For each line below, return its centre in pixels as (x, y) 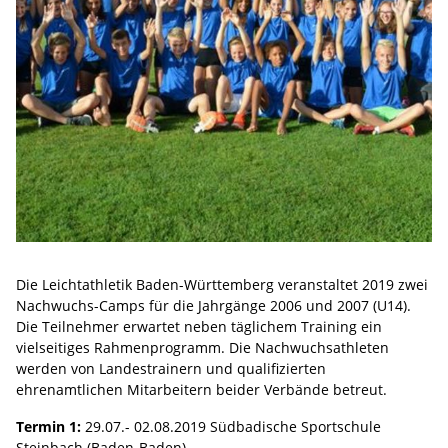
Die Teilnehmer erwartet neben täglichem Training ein (199, 326)
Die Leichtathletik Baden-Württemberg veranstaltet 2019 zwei (222, 284)
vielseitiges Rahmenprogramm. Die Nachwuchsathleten (202, 347)
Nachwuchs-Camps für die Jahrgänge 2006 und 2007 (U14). (213, 305)
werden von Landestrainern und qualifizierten (171, 368)
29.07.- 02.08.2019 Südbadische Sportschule (231, 426)
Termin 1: (48, 426)
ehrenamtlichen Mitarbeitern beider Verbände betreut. (201, 389)
